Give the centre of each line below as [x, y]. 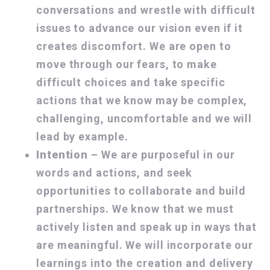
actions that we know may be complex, [142, 101]
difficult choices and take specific [131, 83]
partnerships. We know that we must [135, 209]
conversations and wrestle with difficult [146, 10]
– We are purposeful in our [162, 155]
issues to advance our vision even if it [140, 28]
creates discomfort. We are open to [134, 46]
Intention [62, 155]
